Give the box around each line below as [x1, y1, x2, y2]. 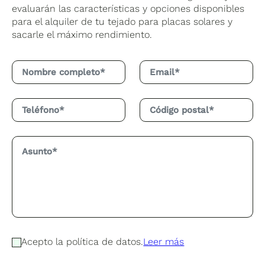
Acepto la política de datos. [21, 235, 144, 247]
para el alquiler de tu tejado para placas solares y [12, 15, 233, 27]
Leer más [143, 235, 185, 247]
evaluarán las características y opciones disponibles [12, 2, 245, 14]
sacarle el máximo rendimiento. [12, 28, 153, 40]
